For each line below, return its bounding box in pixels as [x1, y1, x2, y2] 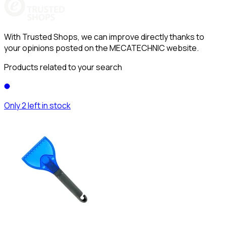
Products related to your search [4, 61, 122, 73]
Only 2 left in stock [4, 99, 71, 111]
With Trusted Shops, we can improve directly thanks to [4, 31, 204, 42]
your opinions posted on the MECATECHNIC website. [4, 42, 199, 53]
